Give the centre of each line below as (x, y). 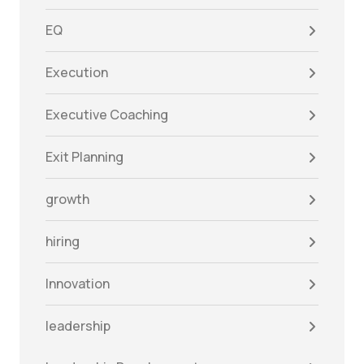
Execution (77, 73)
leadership (78, 326)
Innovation (78, 284)
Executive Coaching (107, 115)
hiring (63, 242)
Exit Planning (84, 157)
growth (67, 199)
